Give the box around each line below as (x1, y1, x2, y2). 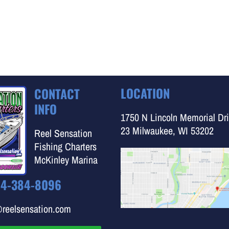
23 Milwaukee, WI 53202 (121, 124, 214, 138)
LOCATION (121, 84, 170, 102)
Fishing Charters (34, 140, 97, 153)
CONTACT (34, 84, 80, 103)
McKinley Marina (34, 153, 98, 167)
